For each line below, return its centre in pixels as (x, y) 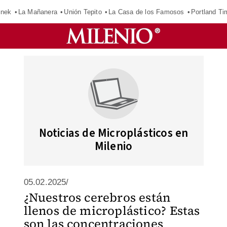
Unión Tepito (83, 12)
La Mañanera (37, 12)
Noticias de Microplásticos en (113, 133)
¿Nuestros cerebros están (97, 197)
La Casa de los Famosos (146, 12)
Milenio (113, 146)
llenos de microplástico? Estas (112, 211)
